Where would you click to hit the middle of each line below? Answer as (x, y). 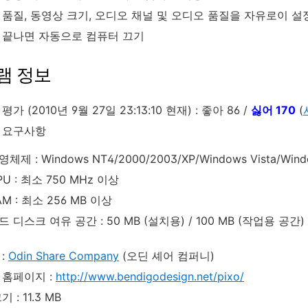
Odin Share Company (64, 255)
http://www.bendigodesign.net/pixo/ (150, 276)
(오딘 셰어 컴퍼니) (167, 255)
